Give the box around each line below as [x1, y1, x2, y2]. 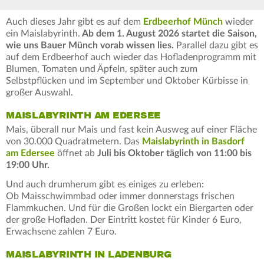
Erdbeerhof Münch [143, 16, 223, 27]
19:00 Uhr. [6, 160, 49, 170]
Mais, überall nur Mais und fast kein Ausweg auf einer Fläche [6, 124, 257, 134]
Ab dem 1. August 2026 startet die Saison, [80, 28, 257, 38]
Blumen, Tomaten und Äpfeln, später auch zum [6, 64, 197, 74]
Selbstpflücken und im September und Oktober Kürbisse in [6, 75, 248, 85]
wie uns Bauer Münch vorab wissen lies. [6, 40, 174, 50]
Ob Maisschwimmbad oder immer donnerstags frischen [6, 191, 235, 201]
